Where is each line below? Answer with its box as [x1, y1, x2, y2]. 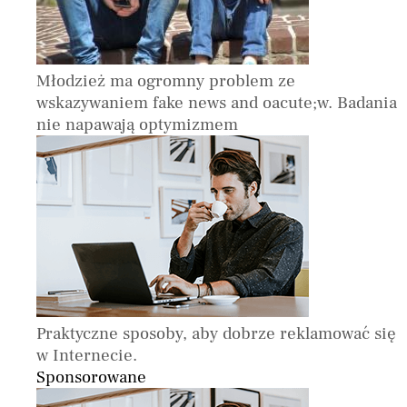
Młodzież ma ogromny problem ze [36, 69, 295, 92]
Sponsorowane [36, 365, 146, 388]
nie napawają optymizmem [36, 113, 238, 135]
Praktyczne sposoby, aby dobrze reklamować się [36, 322, 396, 344]
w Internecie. [36, 343, 137, 366]
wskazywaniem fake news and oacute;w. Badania [36, 91, 397, 114]
